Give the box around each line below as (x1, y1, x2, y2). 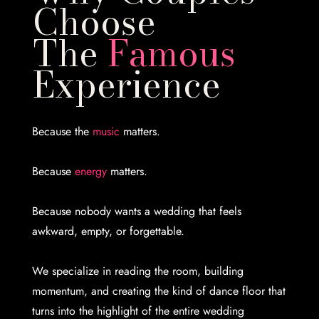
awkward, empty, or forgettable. (32, 223, 185, 239)
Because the (32, 123, 93, 140)
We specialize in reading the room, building (32, 263, 244, 279)
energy (75, 163, 108, 179)
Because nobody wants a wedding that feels (32, 203, 242, 219)
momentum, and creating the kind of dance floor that (32, 283, 286, 299)
